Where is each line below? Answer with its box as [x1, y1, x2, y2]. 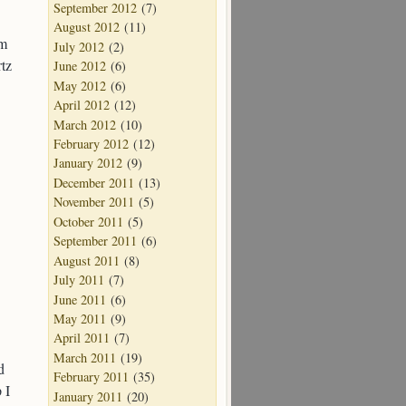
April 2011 [53, 329, 110, 347]
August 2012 [53, 18, 120, 36]
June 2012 [53, 57, 106, 75]
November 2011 [53, 193, 134, 211]
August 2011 [53, 251, 120, 269]
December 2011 [53, 173, 134, 191]
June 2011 [53, 290, 106, 308]
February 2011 [53, 368, 129, 386]
